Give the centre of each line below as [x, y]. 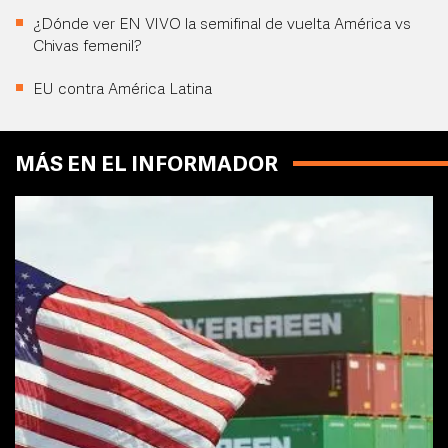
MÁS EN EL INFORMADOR [146, 165]
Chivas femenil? [87, 47]
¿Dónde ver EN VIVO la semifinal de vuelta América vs [222, 25]
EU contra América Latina [122, 90]
